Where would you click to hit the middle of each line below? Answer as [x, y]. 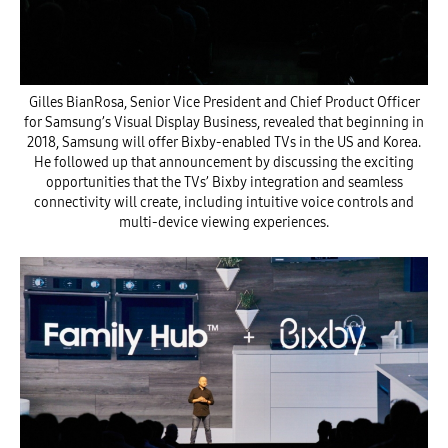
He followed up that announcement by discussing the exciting [224, 162]
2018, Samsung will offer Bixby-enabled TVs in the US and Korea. [224, 142]
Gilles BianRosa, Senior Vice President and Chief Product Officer [224, 102]
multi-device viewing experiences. [224, 222]
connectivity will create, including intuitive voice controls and [224, 202]
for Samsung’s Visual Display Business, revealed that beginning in [224, 122]
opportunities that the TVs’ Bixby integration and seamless [224, 182]
